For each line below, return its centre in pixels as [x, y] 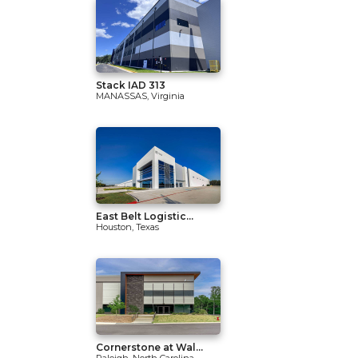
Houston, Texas [127, 227]
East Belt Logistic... [145, 216]
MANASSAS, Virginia [140, 96]
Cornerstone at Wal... [149, 347]
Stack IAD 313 [131, 85]
